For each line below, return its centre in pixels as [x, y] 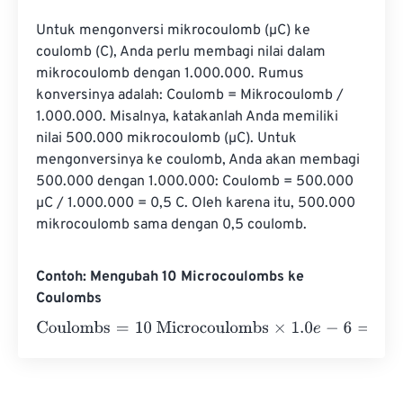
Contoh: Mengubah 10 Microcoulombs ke [170, 277]
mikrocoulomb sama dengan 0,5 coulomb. [171, 225]
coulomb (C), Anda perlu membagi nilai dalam [183, 52]
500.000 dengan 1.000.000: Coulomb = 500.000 [197, 182]
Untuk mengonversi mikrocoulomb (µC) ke [175, 31]
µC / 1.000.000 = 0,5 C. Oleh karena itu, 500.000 [197, 203]
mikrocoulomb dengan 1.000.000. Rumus [172, 74]
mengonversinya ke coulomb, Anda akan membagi [200, 160]
